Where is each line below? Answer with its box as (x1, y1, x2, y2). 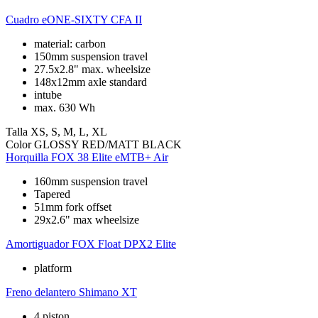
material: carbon (34, 37, 106, 50)
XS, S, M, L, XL (31, 125, 107, 138)
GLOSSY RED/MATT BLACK (34, 138, 182, 150)
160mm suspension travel (34, 175, 148, 187)
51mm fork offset (34, 200, 111, 213)
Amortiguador (6, 237, 69, 250)
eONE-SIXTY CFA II (42, 13, 142, 26)
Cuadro (6, 13, 39, 26)
